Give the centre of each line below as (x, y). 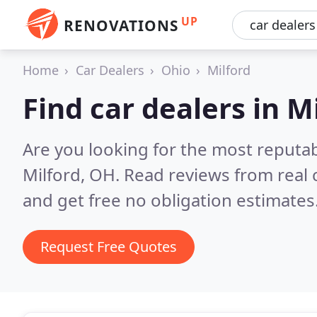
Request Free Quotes (109, 247)
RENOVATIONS (121, 25)
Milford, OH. (73, 174)
